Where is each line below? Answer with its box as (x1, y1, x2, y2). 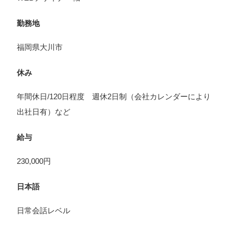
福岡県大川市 (17, 43, 63, 52)
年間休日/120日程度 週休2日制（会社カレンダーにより (17, 92, 211, 101)
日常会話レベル (17, 206, 70, 215)
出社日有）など (17, 107, 70, 117)
